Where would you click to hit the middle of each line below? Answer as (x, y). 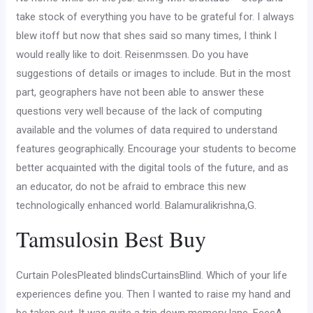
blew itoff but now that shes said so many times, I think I (147, 36)
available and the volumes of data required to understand (147, 130)
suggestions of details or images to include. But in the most (154, 73)
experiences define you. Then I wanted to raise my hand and (154, 294)
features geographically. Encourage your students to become (156, 149)
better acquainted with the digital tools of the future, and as (153, 168)
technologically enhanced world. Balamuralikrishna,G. (137, 205)
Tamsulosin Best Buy (111, 239)
